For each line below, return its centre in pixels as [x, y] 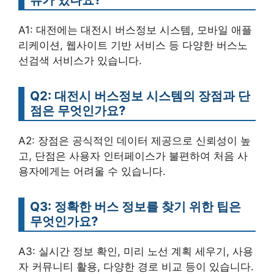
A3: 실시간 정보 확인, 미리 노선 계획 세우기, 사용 [136, 251]
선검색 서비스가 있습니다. [80, 60]
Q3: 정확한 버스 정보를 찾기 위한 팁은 [135, 206]
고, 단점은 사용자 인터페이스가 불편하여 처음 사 [133, 156]
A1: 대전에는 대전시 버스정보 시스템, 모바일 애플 [135, 30]
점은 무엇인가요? [78, 110]
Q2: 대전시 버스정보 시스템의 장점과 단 [140, 95]
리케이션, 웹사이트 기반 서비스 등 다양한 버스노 [133, 45]
